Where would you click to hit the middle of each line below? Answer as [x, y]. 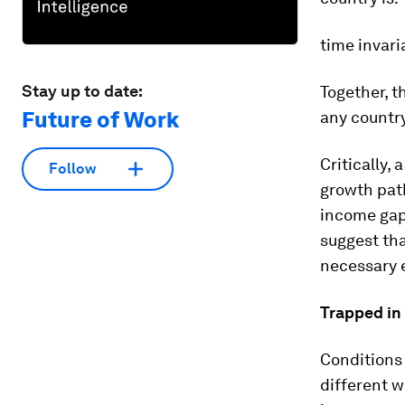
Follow [72, 169]
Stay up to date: [82, 90]
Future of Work [100, 119]
